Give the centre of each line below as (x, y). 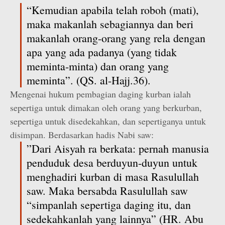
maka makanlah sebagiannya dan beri (110, 24)
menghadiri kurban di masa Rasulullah (113, 177)
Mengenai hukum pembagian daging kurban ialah (100, 94)
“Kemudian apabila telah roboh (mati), (113, 10)
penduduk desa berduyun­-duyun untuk (112, 162)
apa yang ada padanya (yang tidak (102, 52)
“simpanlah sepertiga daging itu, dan (109, 205)
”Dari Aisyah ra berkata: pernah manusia (118, 148)
